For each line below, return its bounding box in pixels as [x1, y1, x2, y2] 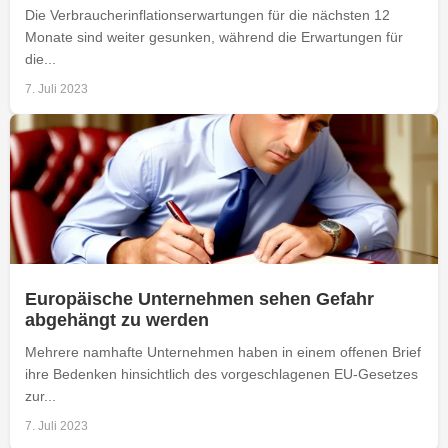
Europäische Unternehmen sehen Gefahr [25, 288, 374, 309]
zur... [25, 387, 56, 404]
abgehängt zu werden [25, 309, 209, 330]
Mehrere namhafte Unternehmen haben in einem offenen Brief [25, 343, 421, 360]
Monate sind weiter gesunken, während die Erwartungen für [25, 28, 403, 45]
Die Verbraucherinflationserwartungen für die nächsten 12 [25, 6, 390, 23]
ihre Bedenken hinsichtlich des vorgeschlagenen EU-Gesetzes [25, 365, 418, 382]
